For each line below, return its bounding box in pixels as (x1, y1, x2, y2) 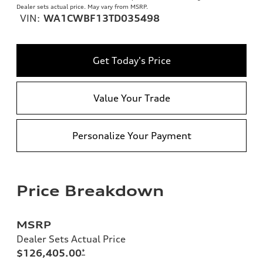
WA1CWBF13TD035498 (43, 12, 160, 24)
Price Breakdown (16, 181, 164, 200)
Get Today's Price (92, 54, 171, 66)
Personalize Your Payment (72, 129, 191, 141)
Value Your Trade (93, 92, 170, 104)
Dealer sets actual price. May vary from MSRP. (16, 2, 148, 10)
